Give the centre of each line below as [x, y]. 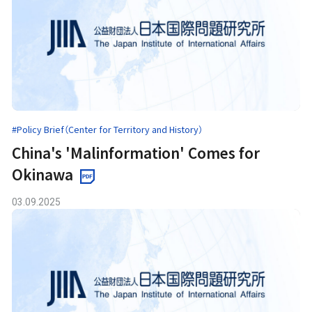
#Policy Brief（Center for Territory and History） [108, 130]
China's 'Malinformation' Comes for [136, 153]
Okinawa [43, 174]
